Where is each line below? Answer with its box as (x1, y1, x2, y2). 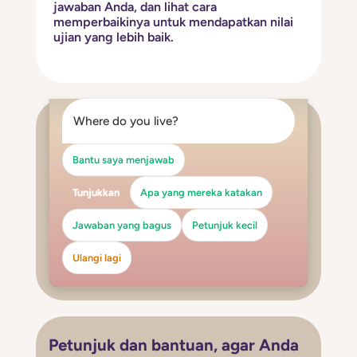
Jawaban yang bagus (72, 218, 171, 231)
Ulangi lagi (72, 251, 121, 264)
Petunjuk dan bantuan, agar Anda (48, 335, 299, 355)
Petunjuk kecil (191, 218, 257, 231)
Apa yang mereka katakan (139, 186, 262, 198)
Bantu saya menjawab (72, 153, 175, 166)
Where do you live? (73, 113, 179, 128)
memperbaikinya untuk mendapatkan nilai (53, 14, 294, 29)
